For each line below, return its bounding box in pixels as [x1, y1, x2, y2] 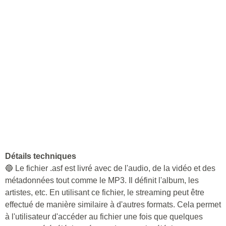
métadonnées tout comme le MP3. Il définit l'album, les [5, 176, 199, 185]
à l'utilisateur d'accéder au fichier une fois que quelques [5, 212, 203, 221]
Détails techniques [5, 152, 76, 160]
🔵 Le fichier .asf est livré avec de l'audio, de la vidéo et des [5, 164, 215, 173]
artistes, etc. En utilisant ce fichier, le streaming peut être [5, 188, 204, 197]
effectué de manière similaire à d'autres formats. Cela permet [5, 200, 221, 209]
